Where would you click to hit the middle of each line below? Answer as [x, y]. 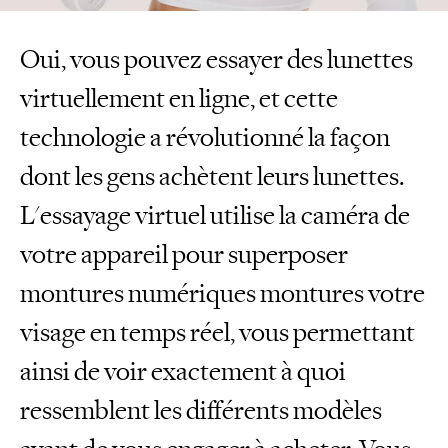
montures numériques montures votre [222, 294]
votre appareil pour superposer [184, 255]
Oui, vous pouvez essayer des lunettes [216, 60]
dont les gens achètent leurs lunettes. [212, 177]
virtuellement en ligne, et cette [179, 99]
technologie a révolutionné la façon [205, 138]
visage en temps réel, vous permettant [217, 333]
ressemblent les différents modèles [201, 411]
